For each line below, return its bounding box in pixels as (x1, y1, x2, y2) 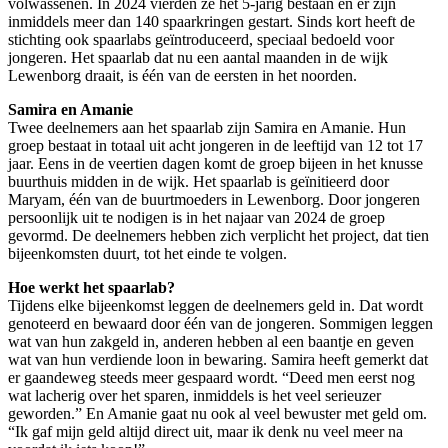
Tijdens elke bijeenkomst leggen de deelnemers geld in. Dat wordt (8, 296, 423, 314)
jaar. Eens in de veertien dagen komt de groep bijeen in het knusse (8, 154, 423, 172)
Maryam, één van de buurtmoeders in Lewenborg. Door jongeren (8, 190, 420, 208)
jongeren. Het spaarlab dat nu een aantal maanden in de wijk (8, 48, 388, 66)
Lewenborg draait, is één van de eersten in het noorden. (8, 66, 357, 84)
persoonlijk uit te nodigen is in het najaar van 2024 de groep (8, 208, 385, 226)
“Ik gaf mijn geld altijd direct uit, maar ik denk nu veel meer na (8, 422, 403, 440)
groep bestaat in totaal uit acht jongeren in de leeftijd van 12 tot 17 (8, 136, 423, 154)
